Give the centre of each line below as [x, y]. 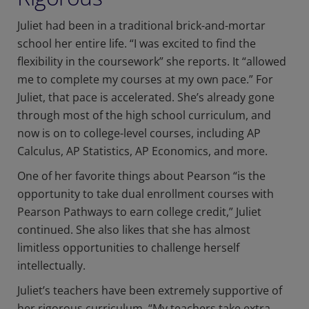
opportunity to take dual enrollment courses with [146, 194]
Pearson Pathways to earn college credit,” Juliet [139, 212]
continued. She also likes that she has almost [134, 230]
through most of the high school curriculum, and [144, 116]
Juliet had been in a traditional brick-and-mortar [141, 26]
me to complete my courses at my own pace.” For [145, 80]
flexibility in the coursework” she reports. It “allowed [152, 62]
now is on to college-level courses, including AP [139, 133]
